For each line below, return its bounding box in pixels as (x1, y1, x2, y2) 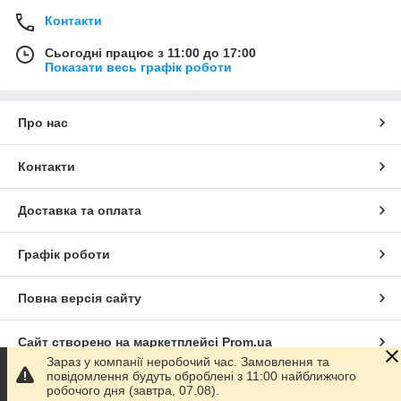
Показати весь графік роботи (45, 60, 232, 75)
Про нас (18, 115, 68, 131)
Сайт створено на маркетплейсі (18, 335, 222, 350)
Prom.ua (222, 335, 272, 350)
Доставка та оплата (18, 203, 141, 218)
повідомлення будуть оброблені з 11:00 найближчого (47, 369, 356, 383)
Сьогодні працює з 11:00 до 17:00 (45, 46, 256, 61)
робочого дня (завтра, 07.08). (47, 383, 219, 397)
